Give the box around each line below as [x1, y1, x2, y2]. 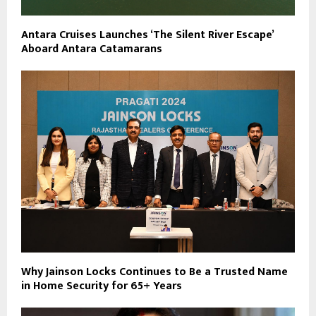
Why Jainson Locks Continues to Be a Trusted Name [21, 262, 288, 282]
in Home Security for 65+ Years [21, 276, 182, 296]
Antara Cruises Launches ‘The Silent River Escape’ [21, 25, 274, 44]
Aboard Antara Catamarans [21, 39, 162, 59]
